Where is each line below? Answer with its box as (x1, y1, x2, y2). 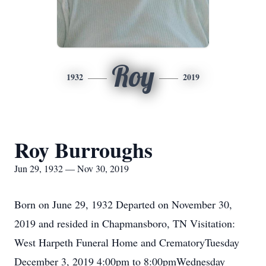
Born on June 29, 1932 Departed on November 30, (14, 197, 232, 211)
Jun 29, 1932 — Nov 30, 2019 (14, 162, 129, 175)
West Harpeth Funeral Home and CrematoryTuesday (14, 235, 239, 249)
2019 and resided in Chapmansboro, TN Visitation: (14, 216, 235, 230)
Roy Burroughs (14, 134, 153, 165)
